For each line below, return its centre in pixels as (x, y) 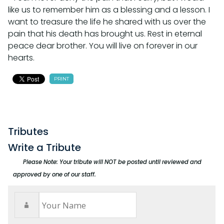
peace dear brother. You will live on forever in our (103, 46)
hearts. (21, 58)
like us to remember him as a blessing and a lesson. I (109, 10)
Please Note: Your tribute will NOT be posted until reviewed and (112, 162)
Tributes (28, 132)
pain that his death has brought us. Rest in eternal (105, 34)
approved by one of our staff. (54, 175)
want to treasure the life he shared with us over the (107, 22)
